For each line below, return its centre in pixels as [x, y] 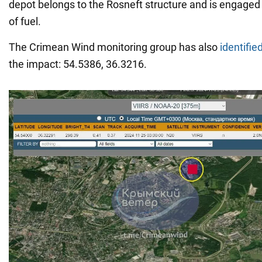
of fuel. [25, 21]
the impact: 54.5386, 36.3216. [78, 64]
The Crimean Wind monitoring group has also [114, 47]
